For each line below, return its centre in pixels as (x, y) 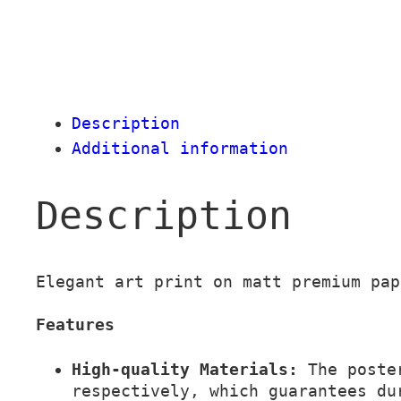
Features (75, 324)
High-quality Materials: (185, 369)
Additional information (180, 149)
